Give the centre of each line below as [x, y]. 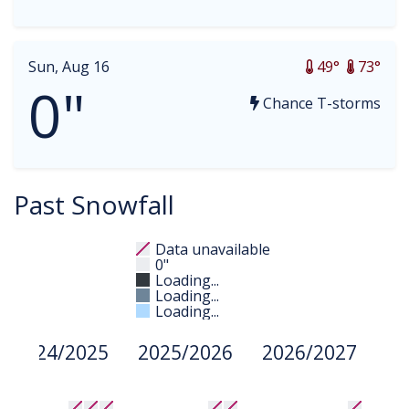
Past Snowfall [94, 204]
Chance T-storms [320, 103]
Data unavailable [213, 249]
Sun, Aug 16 [69, 67]
